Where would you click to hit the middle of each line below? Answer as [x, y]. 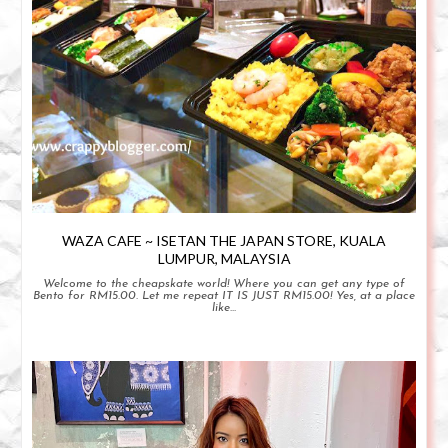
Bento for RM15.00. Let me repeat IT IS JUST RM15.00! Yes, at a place [224, 295]
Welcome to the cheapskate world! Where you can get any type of [224, 283]
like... [224, 307]
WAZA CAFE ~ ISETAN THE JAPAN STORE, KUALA [224, 240]
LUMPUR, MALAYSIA [224, 258]
